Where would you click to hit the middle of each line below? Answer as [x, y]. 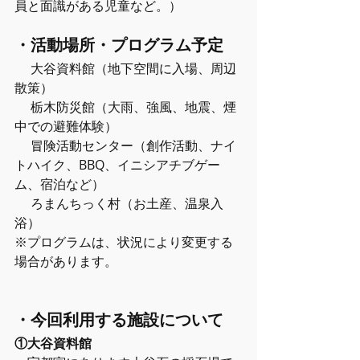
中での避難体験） [66, 126]
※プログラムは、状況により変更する [124, 242]
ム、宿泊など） [59, 184]
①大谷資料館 [53, 343]
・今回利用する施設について [119, 320]
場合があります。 [66, 261]
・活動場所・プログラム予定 [119, 45]
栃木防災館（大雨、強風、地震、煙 [125, 107]
